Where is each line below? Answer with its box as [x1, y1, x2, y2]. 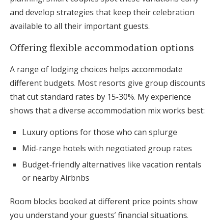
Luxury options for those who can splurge [22, 127, 177, 137]
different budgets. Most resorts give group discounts [10, 78, 205, 88]
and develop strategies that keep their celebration [10, 7, 194, 18]
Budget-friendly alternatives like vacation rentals [22, 159, 201, 170]
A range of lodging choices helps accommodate [10, 64, 183, 75]
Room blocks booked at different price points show [10, 196, 197, 207]
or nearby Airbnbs [22, 172, 89, 183]
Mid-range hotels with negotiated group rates [22, 143, 192, 154]
